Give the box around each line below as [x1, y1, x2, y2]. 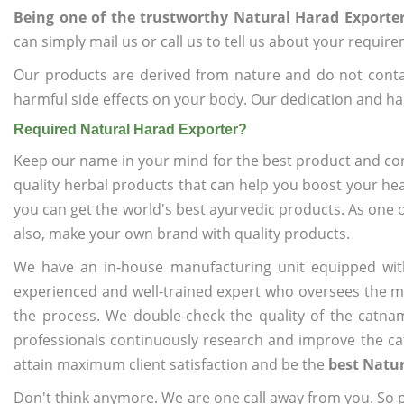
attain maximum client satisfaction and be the [14, 354, 328, 374]
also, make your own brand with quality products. [14, 224, 350, 243]
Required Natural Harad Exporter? [14, 122, 247, 137]
